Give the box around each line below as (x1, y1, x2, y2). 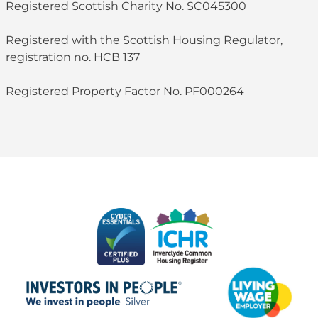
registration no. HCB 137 (6, 50, 140, 65)
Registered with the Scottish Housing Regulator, (6, 33, 283, 48)
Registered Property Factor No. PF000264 (6, 84, 244, 99)
